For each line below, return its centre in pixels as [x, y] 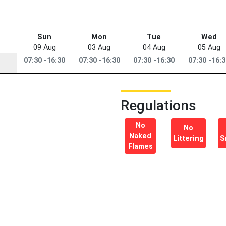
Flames [140, 147]
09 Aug [44, 48]
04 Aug [154, 48]
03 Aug [99, 48]
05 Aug [209, 48]
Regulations [158, 106]
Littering [189, 139]
